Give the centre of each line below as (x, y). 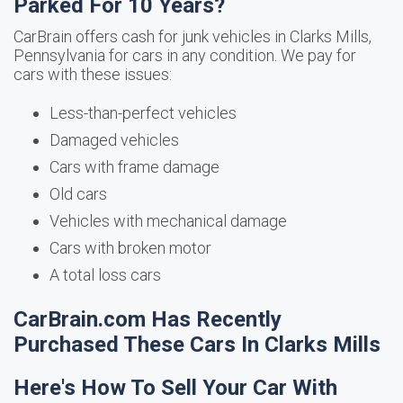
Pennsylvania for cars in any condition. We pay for (185, 55)
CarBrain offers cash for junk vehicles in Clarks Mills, (193, 36)
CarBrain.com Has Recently (148, 319)
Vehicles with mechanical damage (168, 221)
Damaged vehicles (114, 140)
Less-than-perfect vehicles (143, 113)
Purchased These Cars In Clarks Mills (197, 345)
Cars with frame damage (134, 167)
